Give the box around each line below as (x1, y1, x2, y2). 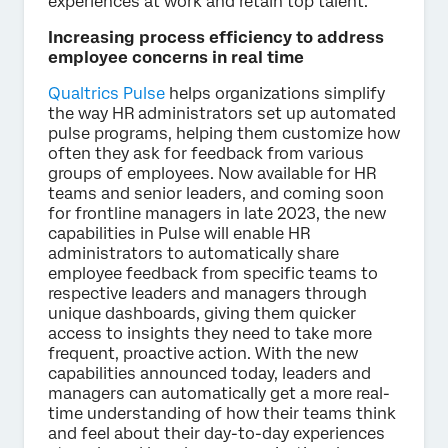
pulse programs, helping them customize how (48, 123, 400, 143)
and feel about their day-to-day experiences (48, 423, 385, 443)
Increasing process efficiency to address (48, 27, 384, 47)
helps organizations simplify (165, 83, 385, 103)
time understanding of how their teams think (48, 403, 396, 423)
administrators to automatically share (48, 243, 339, 263)
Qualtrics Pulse (48, 83, 165, 103)
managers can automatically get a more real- (48, 383, 390, 403)
